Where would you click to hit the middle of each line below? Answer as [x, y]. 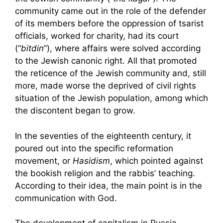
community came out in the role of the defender [111, 11]
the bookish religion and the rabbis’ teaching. [105, 173]
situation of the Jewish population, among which [111, 98]
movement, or [44, 161]
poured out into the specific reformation [94, 148]
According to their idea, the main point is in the [109, 185]
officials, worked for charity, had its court [97, 36]
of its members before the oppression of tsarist [109, 23]
